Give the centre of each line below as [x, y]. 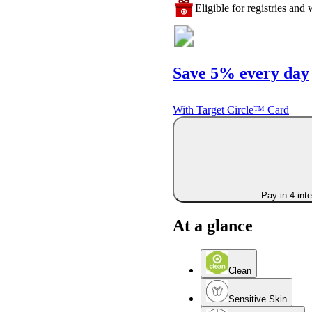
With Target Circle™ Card [231, 110]
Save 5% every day [241, 73]
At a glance [213, 226]
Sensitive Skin [258, 299]
